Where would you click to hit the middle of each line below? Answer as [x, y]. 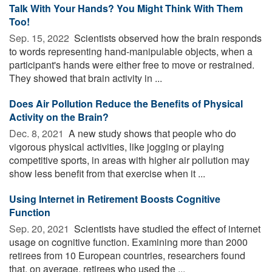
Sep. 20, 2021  [40, 228]
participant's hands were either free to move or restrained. [132, 64]
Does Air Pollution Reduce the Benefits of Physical [126, 103]
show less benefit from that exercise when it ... [107, 173]
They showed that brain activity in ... [86, 78]
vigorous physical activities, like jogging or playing [117, 146]
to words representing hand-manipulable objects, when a [131, 51]
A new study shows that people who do [151, 133]
